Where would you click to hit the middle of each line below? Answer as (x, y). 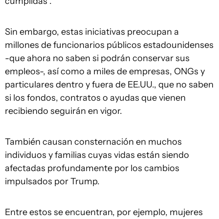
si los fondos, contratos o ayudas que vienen (95, 98)
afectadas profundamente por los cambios (92, 168)
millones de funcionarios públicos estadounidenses (109, 45)
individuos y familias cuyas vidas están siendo (97, 155)
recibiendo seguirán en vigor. (64, 111)
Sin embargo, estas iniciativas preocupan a (92, 32)
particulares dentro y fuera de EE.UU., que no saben (109, 85)
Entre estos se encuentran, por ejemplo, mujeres (104, 212)
